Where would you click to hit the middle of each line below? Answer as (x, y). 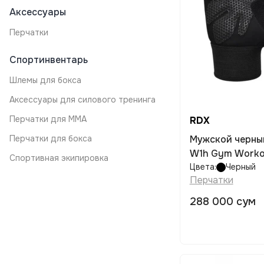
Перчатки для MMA (48, 119)
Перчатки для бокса (51, 138)
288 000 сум (222, 202)
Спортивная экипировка (59, 158)
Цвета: (203, 167)
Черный (240, 167)
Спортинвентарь (49, 60)
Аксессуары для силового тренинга (82, 100)
